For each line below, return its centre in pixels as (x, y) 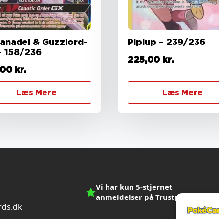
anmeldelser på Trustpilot (144, 197)
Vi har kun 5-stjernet (134, 187)
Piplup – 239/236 (166, 42)
